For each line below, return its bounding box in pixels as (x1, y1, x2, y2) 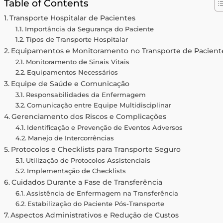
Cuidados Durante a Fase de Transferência (11, 177, 163, 187)
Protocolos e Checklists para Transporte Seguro (11, 144, 181, 154)
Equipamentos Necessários (26, 68, 118, 76)
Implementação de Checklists (26, 166, 126, 175)
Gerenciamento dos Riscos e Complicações (11, 111, 167, 121)
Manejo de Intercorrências (27, 133, 114, 142)
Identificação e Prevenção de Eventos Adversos (26, 123, 183, 131)
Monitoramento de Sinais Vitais (25, 57, 129, 66)
